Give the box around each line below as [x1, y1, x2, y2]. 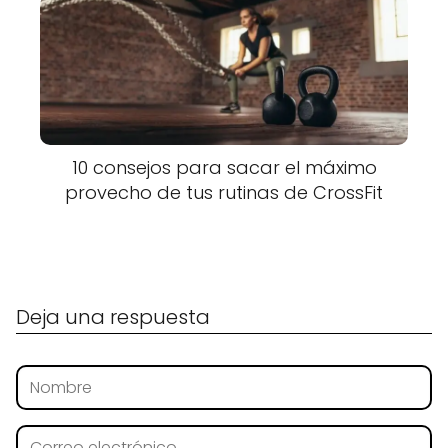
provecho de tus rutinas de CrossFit [65, 180, 383, 206]
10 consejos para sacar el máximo [71, 155, 377, 181]
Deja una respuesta [16, 303, 210, 332]
